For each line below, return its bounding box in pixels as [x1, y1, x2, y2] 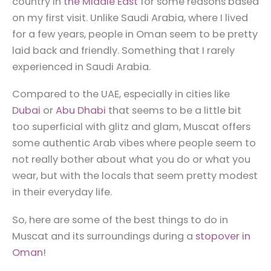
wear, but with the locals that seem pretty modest [12, 169, 258, 183]
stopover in [195, 229, 250, 243]
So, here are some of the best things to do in [12, 212, 228, 227]
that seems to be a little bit [106, 103, 241, 118]
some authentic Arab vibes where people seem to [12, 136, 256, 151]
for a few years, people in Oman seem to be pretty [12, 27, 258, 42]
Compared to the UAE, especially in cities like [12, 87, 230, 102]
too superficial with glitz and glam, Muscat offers [12, 120, 250, 134]
